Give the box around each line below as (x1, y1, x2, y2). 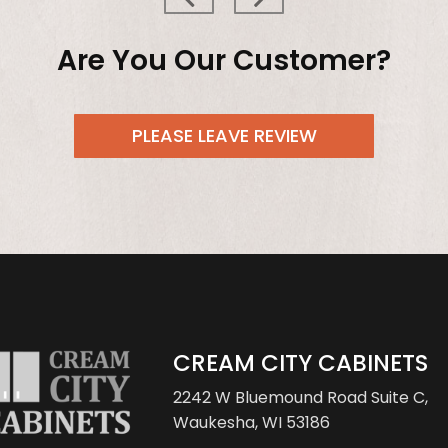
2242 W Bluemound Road (172, 385, 371, 409)
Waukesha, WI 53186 (172, 410, 330, 434)
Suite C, (370, 385, 428, 409)
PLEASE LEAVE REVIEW (131, 122, 317, 148)
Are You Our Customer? (57, 40, 391, 80)
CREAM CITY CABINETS (172, 346, 428, 379)
